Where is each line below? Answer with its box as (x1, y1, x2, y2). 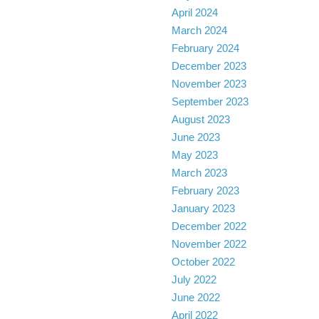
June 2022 (171, 291, 220, 303)
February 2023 (171, 184, 239, 197)
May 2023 (171, 149, 218, 161)
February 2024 (171, 42, 239, 54)
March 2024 (171, 24, 227, 36)
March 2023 (171, 167, 227, 179)
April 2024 (171, 6, 218, 19)
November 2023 (171, 78, 246, 90)
